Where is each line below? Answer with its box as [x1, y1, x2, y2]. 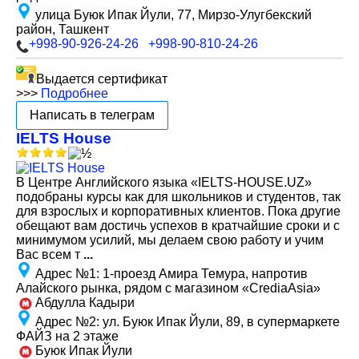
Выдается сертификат [36, 72, 167, 86]
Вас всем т [16, 248, 83, 261]
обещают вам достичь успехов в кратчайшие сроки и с [16, 219, 340, 232]
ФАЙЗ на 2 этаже [16, 329, 119, 343]
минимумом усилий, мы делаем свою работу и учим [16, 233, 324, 247]
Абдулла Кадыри [32, 296, 135, 309]
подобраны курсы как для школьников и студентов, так [16, 190, 341, 204]
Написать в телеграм [30, 108, 155, 122]
